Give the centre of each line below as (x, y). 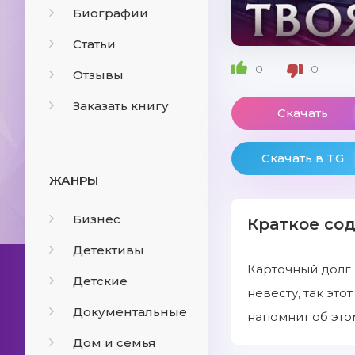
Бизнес (97, 219)
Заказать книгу (121, 106)
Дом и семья (115, 343)
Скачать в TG (303, 158)
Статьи (94, 44)
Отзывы (98, 75)
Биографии (111, 13)
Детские (100, 281)
